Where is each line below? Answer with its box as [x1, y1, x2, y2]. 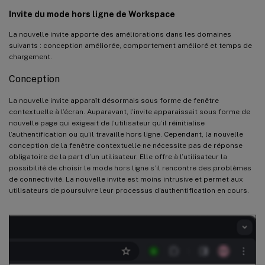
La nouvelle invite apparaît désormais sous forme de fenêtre [9, 96, 219, 105]
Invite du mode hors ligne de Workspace [9, 9, 175, 19]
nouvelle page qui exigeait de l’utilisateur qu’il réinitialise [9, 118, 205, 127]
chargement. [9, 52, 52, 61]
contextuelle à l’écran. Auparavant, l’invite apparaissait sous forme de [9, 107, 250, 116]
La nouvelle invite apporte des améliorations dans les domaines [9, 30, 231, 38]
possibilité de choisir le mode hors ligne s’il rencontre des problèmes [9, 163, 251, 172]
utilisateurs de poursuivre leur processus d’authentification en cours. [9, 186, 249, 195]
